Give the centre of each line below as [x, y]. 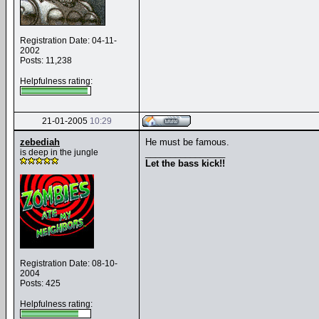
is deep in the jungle [59, 152]
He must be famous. [187, 142]
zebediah [40, 142]
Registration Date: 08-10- [69, 263]
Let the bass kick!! [185, 163]
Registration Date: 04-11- [68, 41]
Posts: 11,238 [46, 61]
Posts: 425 [40, 283]
